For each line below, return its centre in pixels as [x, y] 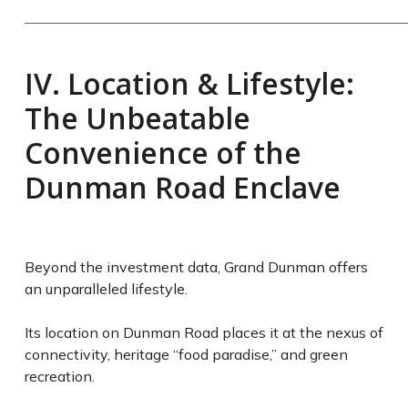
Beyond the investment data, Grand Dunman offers [196, 267]
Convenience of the [163, 153]
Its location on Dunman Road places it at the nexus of [204, 332]
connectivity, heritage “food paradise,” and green [186, 354]
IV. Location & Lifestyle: [189, 83]
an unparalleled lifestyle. [107, 289]
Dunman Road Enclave [182, 187]
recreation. [59, 376]
